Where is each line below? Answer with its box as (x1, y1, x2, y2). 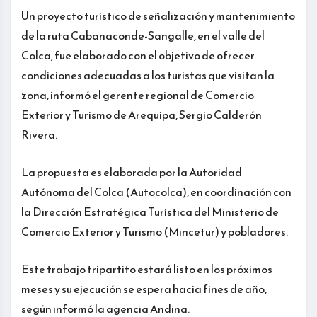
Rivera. (21, 126, 57, 144)
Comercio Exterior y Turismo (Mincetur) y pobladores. (21, 223, 288, 241)
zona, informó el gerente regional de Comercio (21, 86, 254, 104)
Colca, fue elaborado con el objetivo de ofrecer (21, 47, 255, 64)
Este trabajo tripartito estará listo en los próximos (21, 260, 272, 278)
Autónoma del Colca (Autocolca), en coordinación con (21, 183, 292, 201)
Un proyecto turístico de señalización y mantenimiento (21, 7, 295, 25)
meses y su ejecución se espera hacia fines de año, (21, 280, 267, 298)
